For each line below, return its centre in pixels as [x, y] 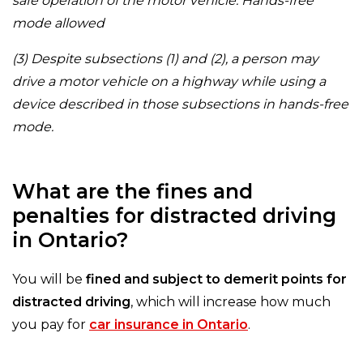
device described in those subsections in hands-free [180, 105]
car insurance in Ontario [169, 325]
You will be [49, 280]
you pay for [51, 325]
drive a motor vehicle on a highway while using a [169, 82]
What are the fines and [132, 192]
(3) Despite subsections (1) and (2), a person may [165, 59]
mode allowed [58, 23]
